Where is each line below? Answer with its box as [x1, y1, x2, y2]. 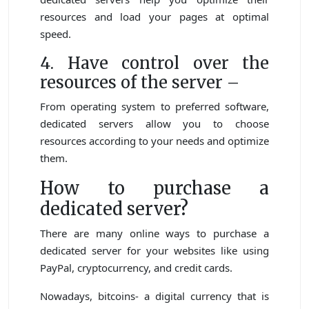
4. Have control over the [40, 53, 269, 74]
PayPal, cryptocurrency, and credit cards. [40, 261, 232, 275]
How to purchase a [40, 177, 269, 200]
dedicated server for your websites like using [40, 243, 269, 258]
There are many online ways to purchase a [40, 226, 269, 241]
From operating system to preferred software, [40, 99, 269, 114]
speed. [40, 27, 71, 41]
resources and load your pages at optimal [40, 10, 269, 24]
